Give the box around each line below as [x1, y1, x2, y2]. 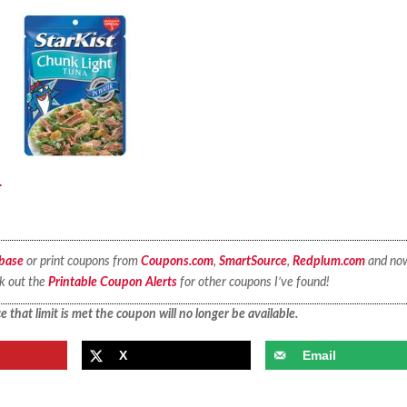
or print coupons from [23, 254, 141, 268]
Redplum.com [292, 254, 365, 268]
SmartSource [218, 254, 287, 268]
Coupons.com [140, 254, 213, 268]
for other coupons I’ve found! [176, 275, 330, 289]
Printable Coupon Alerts [47, 275, 177, 289]
